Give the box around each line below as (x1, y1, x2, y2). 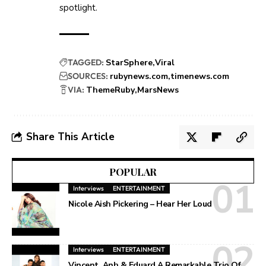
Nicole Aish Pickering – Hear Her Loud (68, 198, 212, 210)
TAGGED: (68, 56, 104, 68)
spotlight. (59, 1, 97, 14)
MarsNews (137, 84, 179, 96)
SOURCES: (68, 70, 108, 81)
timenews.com (170, 70, 229, 82)
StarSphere (106, 56, 153, 68)
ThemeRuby (86, 84, 135, 96)
